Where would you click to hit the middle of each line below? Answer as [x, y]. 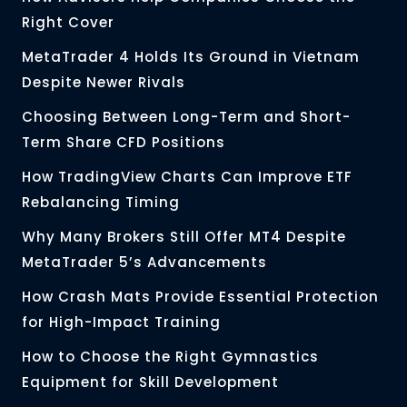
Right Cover [68, 23]
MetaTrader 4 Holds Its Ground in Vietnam [191, 57]
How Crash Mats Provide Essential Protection [200, 297]
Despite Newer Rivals [104, 83]
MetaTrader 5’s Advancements [144, 263]
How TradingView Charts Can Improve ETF [187, 177]
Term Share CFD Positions [124, 143]
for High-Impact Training [124, 323]
